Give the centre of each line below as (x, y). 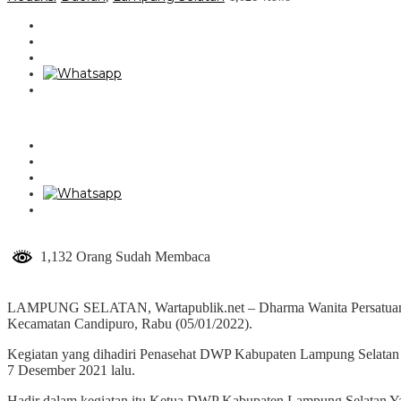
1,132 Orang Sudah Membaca (122, 256)
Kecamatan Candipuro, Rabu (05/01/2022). (130, 323)
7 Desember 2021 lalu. (71, 370)
